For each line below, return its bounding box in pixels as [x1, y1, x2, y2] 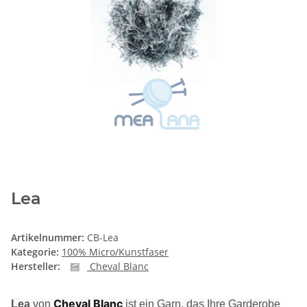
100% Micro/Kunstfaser [62, 245, 169, 259]
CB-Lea [87, 231, 119, 245]
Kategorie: [11, 245, 62, 259]
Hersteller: [11, 260, 60, 273]
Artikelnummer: [11, 231, 87, 245]
